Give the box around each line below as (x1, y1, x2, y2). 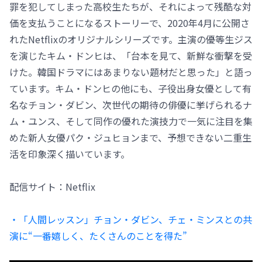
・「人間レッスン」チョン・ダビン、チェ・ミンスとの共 (9, 212, 252, 226)
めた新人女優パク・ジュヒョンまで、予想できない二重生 (9, 130, 251, 144)
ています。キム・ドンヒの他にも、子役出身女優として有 (9, 81, 251, 95)
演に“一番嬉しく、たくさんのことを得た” (9, 228, 187, 243)
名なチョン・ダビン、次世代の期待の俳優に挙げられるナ (9, 97, 252, 112)
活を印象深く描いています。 (9, 146, 130, 161)
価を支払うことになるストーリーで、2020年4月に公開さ (9, 15, 250, 30)
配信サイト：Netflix (9, 179, 95, 194)
